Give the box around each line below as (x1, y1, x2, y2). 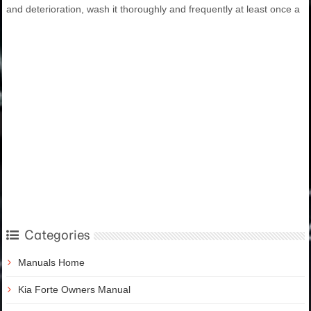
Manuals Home (18, 256, 85, 268)
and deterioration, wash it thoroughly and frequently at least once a (6, 3, 300, 15)
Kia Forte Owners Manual (18, 283, 131, 295)
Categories (24, 226, 90, 243)
